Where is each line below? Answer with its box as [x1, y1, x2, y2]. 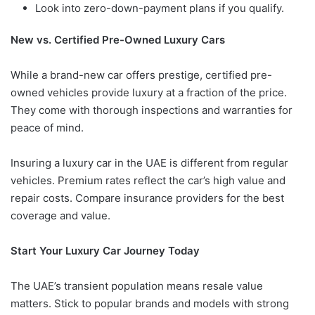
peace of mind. [11, 121, 84, 135]
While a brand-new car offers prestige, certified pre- [11, 68, 272, 82]
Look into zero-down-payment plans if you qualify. [35, 1, 284, 15]
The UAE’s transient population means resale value [11, 279, 263, 293]
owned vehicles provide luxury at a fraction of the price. [11, 86, 287, 100]
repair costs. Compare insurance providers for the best [11, 191, 284, 205]
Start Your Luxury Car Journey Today [11, 244, 200, 258]
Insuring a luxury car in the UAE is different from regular [11, 156, 288, 170]
